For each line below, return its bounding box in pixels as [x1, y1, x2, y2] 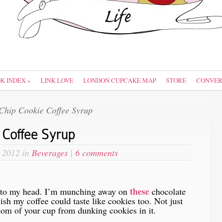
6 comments [75, 147, 118, 159]
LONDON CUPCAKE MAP [83, 76, 156, 85]
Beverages [32, 147, 68, 159]
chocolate [149, 185, 186, 197]
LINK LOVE [41, 76, 73, 85]
